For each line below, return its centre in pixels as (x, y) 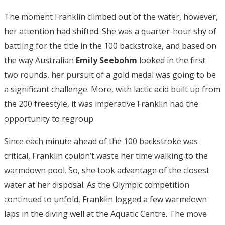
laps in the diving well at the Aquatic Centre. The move (105, 214)
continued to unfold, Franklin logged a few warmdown (105, 199)
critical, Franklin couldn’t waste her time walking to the (106, 155)
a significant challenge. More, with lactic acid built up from (112, 89)
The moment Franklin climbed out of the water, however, (111, 16)
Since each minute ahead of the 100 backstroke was (101, 141)
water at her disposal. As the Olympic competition (97, 185)
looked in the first (171, 60)
